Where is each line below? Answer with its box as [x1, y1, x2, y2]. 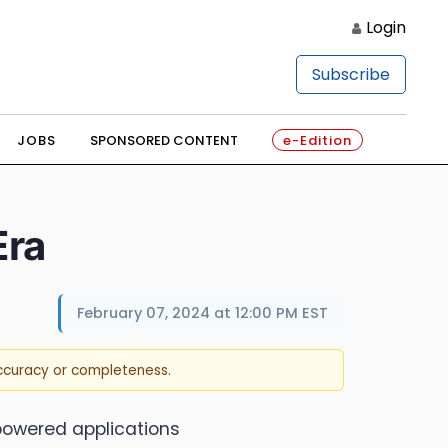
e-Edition [282, 131, 352, 150]
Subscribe [312, 63, 390, 86]
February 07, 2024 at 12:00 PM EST [77, 303, 328, 323]
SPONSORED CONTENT [89, 131, 238, 150]
